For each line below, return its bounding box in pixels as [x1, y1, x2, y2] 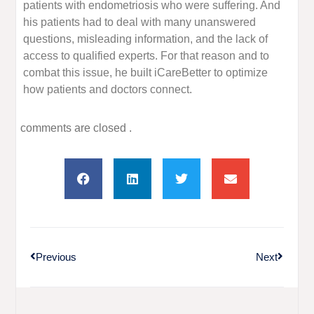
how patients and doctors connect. [23, 83, 193, 96]
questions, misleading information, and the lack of [23, 33, 268, 46]
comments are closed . [20, 122, 132, 135]
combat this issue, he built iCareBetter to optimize [23, 67, 268, 79]
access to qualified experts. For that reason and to [23, 50, 270, 62]
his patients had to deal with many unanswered [23, 16, 257, 29]
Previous [36, 250, 77, 263]
